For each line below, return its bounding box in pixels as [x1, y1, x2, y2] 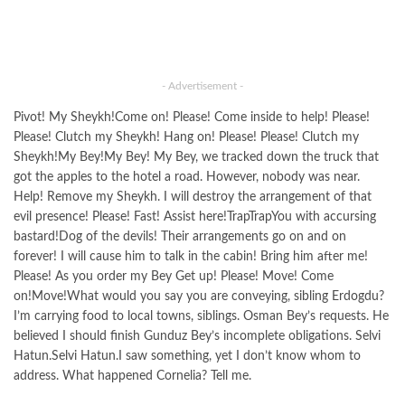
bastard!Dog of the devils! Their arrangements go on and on [14, 231, 346, 244]
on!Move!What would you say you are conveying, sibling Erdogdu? [14, 290, 384, 304]
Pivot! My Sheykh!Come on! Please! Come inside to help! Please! [14, 111, 370, 125]
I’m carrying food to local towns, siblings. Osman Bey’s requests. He [14, 310, 389, 324]
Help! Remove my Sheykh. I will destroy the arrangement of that [14, 191, 372, 204]
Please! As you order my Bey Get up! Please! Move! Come [14, 270, 334, 284]
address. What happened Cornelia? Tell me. [14, 370, 251, 383]
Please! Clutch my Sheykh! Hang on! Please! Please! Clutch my [14, 131, 359, 145]
